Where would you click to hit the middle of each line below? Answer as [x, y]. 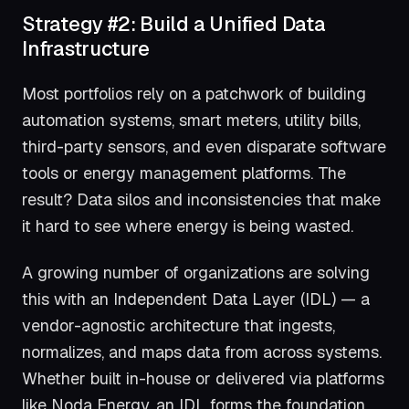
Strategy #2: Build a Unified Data [174, 23]
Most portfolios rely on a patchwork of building [194, 94]
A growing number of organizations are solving [196, 272]
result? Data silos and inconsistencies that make [201, 200]
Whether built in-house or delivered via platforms [203, 378]
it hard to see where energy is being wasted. [188, 226]
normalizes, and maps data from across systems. [202, 351]
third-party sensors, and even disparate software [204, 147]
